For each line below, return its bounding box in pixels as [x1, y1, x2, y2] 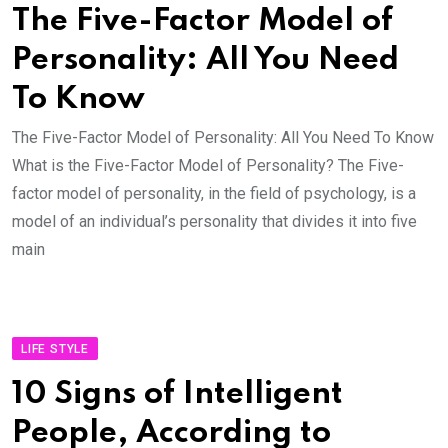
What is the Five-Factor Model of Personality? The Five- [12, 156, 404, 175]
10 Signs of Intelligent [12, 379, 343, 410]
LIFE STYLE [21, 342, 89, 356]
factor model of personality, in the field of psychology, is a [12, 184, 416, 203]
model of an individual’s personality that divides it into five [12, 212, 417, 231]
